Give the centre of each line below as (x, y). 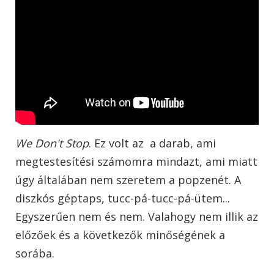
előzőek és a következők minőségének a (120, 235)
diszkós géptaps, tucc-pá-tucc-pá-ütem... (123, 198)
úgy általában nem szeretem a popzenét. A (128, 180)
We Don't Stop (52, 143)
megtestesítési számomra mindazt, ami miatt (136, 162)
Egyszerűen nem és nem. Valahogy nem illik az (137, 217)
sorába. (36, 254)
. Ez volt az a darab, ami (152, 143)
